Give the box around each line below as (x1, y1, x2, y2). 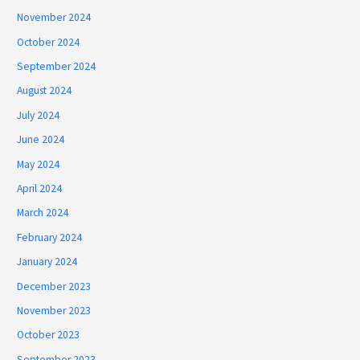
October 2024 (17, 35, 80, 49)
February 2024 (17, 230, 83, 244)
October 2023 (17, 328, 80, 342)
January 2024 (17, 255, 78, 269)
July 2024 (17, 108, 60, 122)
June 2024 (17, 133, 65, 147)
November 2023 (17, 304, 92, 318)
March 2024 (17, 206, 69, 220)
